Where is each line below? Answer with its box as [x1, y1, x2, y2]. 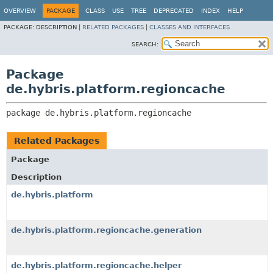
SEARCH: [132, 41, 158, 48]
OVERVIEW [4, 7, 36, 14]
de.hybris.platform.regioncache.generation [11, 225, 202, 235]
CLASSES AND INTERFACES [149, 24, 230, 30]
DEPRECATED [154, 7, 194, 14]
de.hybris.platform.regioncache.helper [11, 261, 182, 270]
